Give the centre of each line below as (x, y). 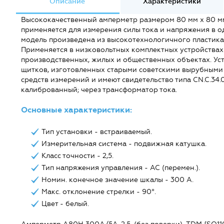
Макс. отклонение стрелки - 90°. (99, 192)
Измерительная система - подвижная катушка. (124, 144)
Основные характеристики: (76, 110)
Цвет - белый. (65, 204)
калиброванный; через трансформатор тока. (99, 90)
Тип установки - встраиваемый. (97, 132)
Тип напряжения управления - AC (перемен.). (121, 168)
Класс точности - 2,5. (77, 156)
